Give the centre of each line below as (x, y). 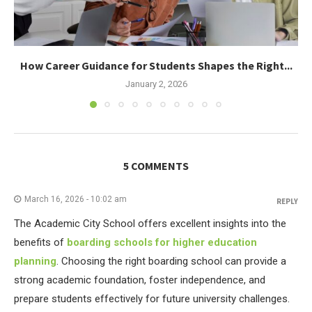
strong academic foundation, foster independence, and (140, 280)
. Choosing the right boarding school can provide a (171, 261)
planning (35, 261)
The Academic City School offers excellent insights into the (150, 223)
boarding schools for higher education (162, 242)
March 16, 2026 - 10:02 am (76, 199)
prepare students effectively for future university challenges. (152, 298)
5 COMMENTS (156, 165)
